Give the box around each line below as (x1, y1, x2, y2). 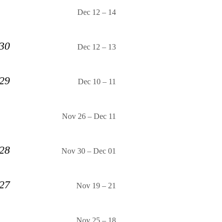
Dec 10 (78, 77, 101, 86)
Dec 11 (94, 112, 116, 121)
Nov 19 (76, 181, 100, 190)
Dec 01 (93, 147, 116, 156)
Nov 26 (62, 112, 86, 121)
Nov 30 (61, 147, 85, 156)
